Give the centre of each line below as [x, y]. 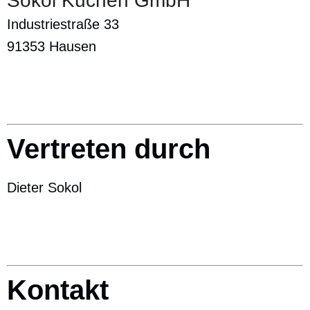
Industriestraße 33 [63, 24]
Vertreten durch [109, 149]
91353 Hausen [52, 46]
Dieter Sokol [44, 188]
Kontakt [58, 290]
